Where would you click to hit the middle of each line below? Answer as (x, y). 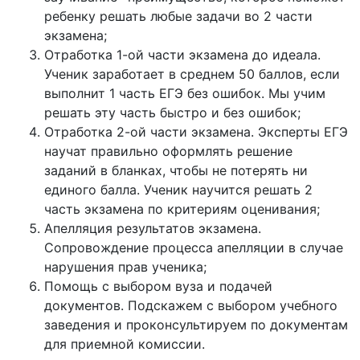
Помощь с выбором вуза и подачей (158, 286)
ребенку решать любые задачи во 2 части (178, 16)
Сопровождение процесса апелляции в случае (194, 247)
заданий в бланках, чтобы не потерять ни (176, 170)
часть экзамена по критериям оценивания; (182, 209)
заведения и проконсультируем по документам (196, 325)
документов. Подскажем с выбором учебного (191, 305)
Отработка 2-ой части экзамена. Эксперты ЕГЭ (196, 132)
